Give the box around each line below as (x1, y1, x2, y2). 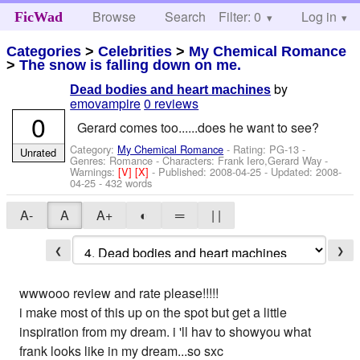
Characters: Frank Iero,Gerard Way (162, 152, 322, 168)
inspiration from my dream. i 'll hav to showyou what (19, 322, 312, 342)
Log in (301, 7, 337, 26)
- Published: (152, 163, 211, 179)
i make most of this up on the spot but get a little (19, 303, 288, 322)
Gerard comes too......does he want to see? (76, 117, 319, 137)
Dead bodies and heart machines (70, 83, 272, 97)
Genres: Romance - (70, 152, 163, 168)
